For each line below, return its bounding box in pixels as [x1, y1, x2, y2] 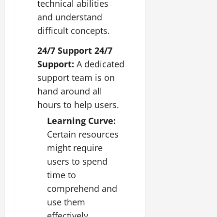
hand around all [37, 85, 102, 97]
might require [47, 142, 103, 154]
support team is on [37, 72, 115, 84]
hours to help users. [37, 99, 119, 111]
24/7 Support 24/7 [37, 45, 112, 57]
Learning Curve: [47, 115, 116, 127]
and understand [37, 11, 102, 23]
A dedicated [77, 58, 124, 70]
